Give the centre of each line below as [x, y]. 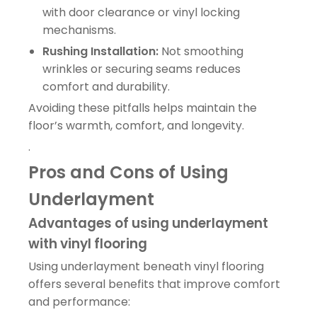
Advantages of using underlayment [148, 223]
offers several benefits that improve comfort [154, 284]
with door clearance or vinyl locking [141, 12]
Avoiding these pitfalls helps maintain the [143, 108]
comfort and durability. [106, 86]
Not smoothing [201, 51]
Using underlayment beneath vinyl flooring [146, 266]
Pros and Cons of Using [128, 172]
